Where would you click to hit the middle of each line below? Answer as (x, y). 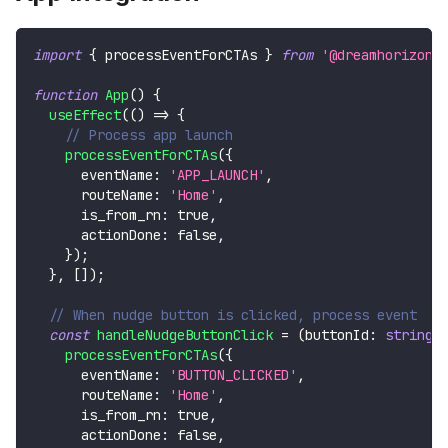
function (65, 95)
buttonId (337, 335)
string (409, 335)
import (57, 55)
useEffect (85, 115)
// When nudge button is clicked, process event (233, 315)
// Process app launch (149, 135)
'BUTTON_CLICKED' (233, 375)
